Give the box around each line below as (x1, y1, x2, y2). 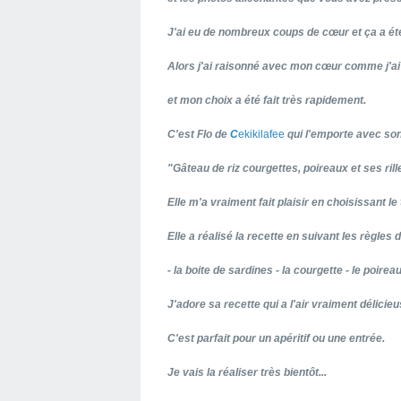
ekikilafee (238, 127, 285, 141)
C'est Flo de (167, 127, 230, 141)
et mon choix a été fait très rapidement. (167, 93, 366, 107)
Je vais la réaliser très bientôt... (167, 365, 327, 379)
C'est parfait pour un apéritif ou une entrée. (167, 331, 385, 345)
